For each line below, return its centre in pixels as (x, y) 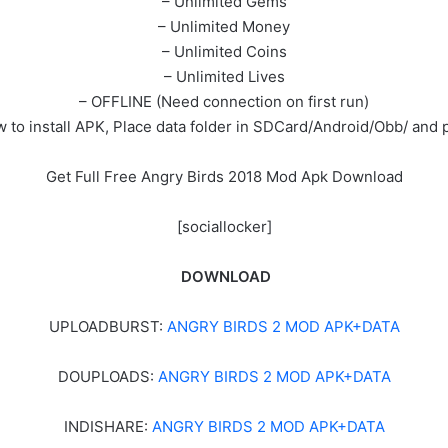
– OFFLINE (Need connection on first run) (224, 101)
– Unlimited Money (224, 26)
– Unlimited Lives (224, 76)
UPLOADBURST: (107, 326)
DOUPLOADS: (107, 376)
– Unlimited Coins (224, 51)
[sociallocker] (224, 226)
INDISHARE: (107, 426)
